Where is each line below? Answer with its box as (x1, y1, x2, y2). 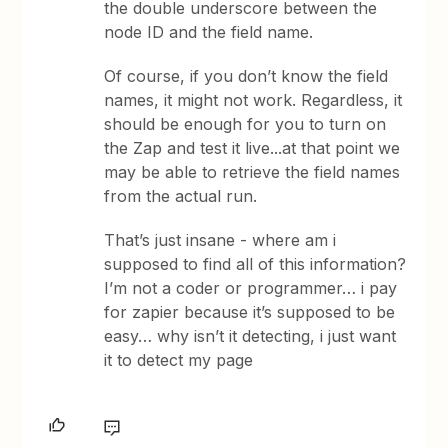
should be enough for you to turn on (104, 113, 387, 134)
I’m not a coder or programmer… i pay (104, 277, 398, 298)
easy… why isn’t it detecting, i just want (104, 325, 397, 346)
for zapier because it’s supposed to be (104, 301, 396, 322)
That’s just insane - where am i (104, 229, 337, 250)
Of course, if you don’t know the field (104, 65, 389, 86)
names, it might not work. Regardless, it (104, 89, 403, 110)
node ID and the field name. (104, 21, 314, 42)
